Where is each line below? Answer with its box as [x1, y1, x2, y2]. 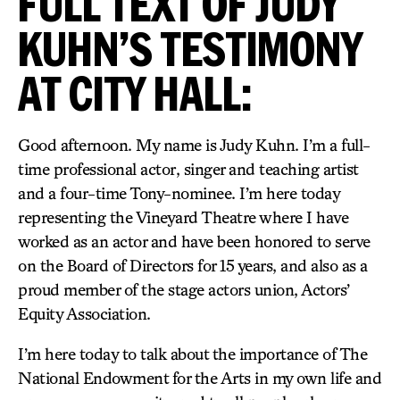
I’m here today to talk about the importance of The [18, 344, 367, 363]
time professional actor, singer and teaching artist [18, 159, 358, 179]
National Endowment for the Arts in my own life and [18, 368, 381, 387]
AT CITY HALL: [18, 66, 252, 120]
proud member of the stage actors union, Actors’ [18, 279, 350, 299]
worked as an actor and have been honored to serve [18, 231, 371, 251]
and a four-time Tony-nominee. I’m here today [18, 183, 339, 203]
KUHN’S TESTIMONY [18, 21, 363, 75]
